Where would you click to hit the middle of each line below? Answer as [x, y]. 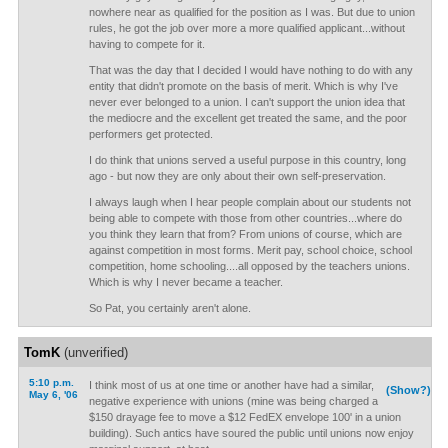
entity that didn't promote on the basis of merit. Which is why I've [243, 86]
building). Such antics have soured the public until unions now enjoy [251, 433]
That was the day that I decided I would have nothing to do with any [250, 70]
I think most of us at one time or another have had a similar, [231, 385]
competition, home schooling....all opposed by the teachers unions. [249, 266]
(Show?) [409, 390]
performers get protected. [150, 134]
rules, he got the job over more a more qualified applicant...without [246, 28]
